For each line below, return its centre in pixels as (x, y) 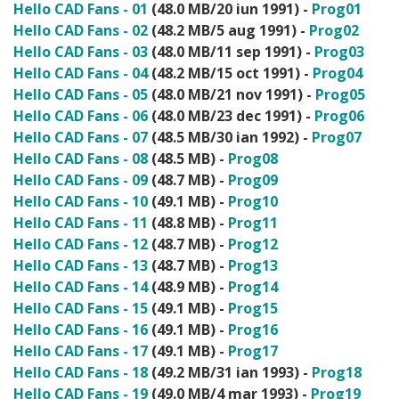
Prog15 (253, 308)
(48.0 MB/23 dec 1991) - (231, 116)
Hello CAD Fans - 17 (81, 351)
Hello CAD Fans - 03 (81, 52)
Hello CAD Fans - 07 (81, 137)
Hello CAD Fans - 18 (81, 372)
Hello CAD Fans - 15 (81, 308)
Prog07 (337, 137)
